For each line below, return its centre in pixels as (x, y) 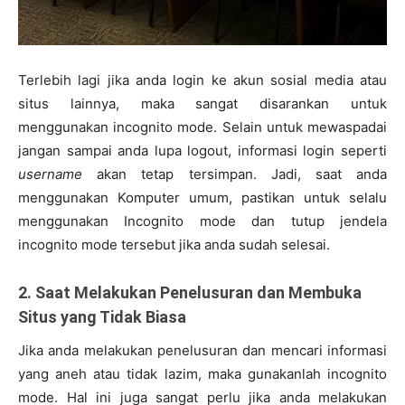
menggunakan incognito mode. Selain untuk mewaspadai (202, 127)
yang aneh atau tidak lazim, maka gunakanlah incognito (202, 374)
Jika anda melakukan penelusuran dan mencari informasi (202, 351)
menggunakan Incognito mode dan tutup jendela (202, 221)
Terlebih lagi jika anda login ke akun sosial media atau (202, 80)
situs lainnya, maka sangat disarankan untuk (202, 104)
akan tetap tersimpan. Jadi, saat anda (235, 174)
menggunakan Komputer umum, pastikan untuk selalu (202, 198)
